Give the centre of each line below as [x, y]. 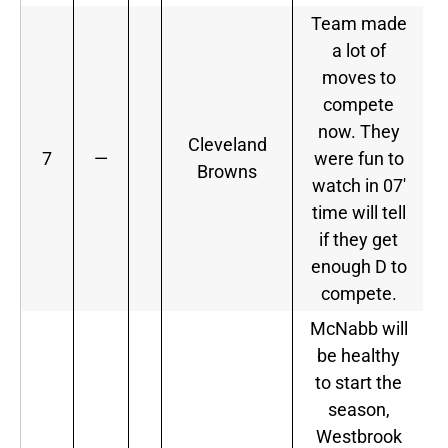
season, [358, 410]
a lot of [358, 51]
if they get [358, 240]
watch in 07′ [358, 186]
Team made [358, 24]
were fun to [358, 159]
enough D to [358, 267]
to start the [358, 383]
